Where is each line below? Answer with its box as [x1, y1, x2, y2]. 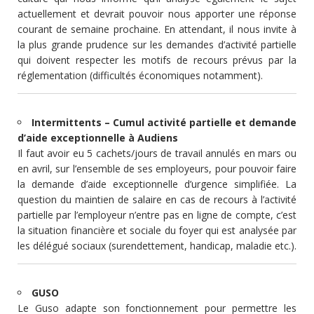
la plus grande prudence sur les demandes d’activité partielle [18, 37, 296, 51]
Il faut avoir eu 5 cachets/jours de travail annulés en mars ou [18, 146, 296, 160]
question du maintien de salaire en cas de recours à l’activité [18, 192, 296, 206]
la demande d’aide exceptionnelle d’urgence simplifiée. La [18, 177, 296, 191]
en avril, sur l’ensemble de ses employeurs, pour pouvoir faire [18, 161, 296, 175]
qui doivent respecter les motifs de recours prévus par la [18, 53, 296, 67]
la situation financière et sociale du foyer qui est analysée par [18, 223, 296, 237]
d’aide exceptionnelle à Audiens [18, 130, 178, 144]
